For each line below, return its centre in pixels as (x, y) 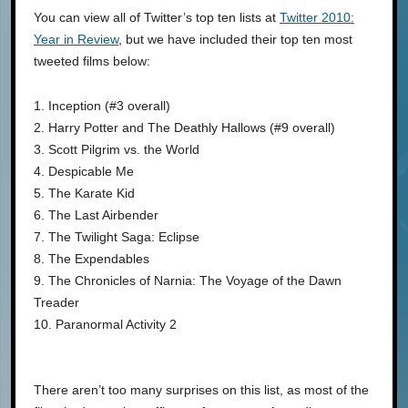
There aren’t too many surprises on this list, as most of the (201, 390)
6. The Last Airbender (96, 215)
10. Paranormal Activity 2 (105, 324)
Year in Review (76, 39)
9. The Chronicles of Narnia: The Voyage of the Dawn (188, 280)
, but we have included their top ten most (235, 39)
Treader (56, 302)
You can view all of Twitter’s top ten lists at (157, 17)
